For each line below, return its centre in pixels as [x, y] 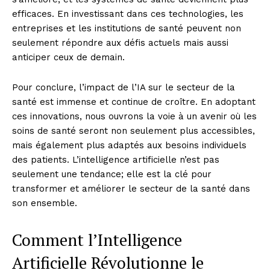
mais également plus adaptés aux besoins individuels [129, 145]
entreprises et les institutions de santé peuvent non [127, 28]
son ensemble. [45, 203]
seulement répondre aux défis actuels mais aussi [120, 42]
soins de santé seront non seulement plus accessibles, [133, 130]
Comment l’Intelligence [97, 240]
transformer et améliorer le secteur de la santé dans [131, 188]
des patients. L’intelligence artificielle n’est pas [116, 159]
